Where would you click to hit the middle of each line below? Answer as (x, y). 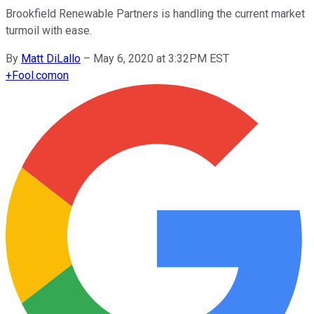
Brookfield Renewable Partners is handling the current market (155, 13)
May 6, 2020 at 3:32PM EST (161, 58)
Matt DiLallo (51, 58)
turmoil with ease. (49, 30)
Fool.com (34, 75)
